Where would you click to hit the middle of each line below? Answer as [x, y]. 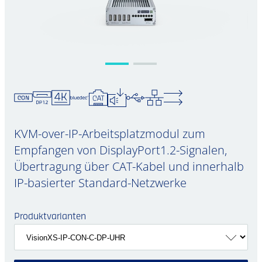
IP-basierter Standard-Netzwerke [100, 183]
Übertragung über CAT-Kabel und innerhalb [129, 166]
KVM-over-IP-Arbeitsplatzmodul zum [110, 134]
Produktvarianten [50, 217]
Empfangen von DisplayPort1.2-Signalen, [120, 150]
